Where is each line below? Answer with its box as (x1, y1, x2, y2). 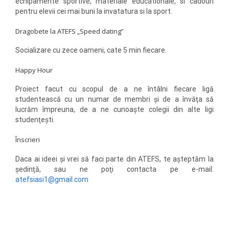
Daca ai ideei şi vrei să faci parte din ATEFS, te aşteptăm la (15, 154, 214, 163)
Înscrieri (15, 135, 40, 145)
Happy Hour (15, 65, 53, 75)
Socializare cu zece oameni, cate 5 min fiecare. (15, 46, 167, 55)
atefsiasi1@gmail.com (15, 175, 88, 184)
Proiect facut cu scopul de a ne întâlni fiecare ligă (15, 85, 214, 94)
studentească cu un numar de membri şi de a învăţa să (15, 95, 214, 104)
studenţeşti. (15, 116, 55, 124)
